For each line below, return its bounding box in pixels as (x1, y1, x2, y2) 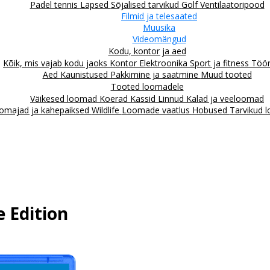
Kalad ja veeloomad (186, 92, 264, 104)
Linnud (158, 92, 186, 104)
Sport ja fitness (190, 57, 251, 69)
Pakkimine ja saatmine (110, 68, 201, 80)
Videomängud (132, 33, 186, 45)
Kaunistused (60, 68, 110, 80)
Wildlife (91, 104, 122, 116)
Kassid (130, 92, 158, 104)
